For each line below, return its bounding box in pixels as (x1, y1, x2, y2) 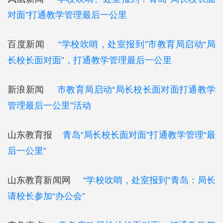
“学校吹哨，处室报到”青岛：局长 (83, 175, 216, 185)
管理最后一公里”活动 (7, 101, 91, 111)
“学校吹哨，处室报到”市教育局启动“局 (58, 39, 216, 49)
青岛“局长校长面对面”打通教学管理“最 (62, 130, 216, 140)
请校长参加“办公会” (7, 191, 85, 201)
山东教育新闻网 (7, 175, 84, 185)
